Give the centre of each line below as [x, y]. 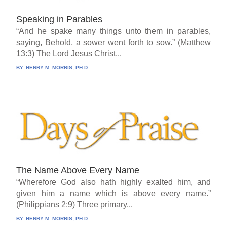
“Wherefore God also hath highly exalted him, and [113, 182]
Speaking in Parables [60, 20]
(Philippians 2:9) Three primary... [75, 205]
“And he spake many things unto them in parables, [113, 31]
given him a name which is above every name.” [113, 194]
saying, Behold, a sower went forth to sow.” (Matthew [113, 43]
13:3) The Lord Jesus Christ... [69, 54]
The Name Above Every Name [78, 171]
